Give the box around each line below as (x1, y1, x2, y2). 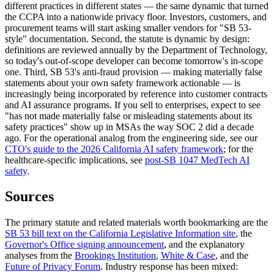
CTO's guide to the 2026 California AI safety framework (5, 143, 223, 154)
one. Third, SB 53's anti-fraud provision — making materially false (5, 66, 262, 77)
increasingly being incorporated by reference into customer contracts (5, 88, 267, 99)
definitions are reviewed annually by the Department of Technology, (5, 44, 267, 55)
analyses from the (5, 250, 75, 261)
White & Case (161, 250, 215, 261)
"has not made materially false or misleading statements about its (5, 110, 252, 121)
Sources (5, 188, 54, 205)
